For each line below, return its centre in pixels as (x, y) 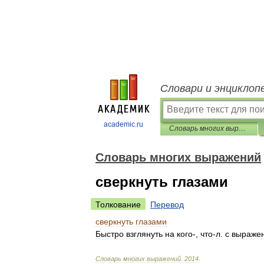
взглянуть (144, 234)
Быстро (110, 234)
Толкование (118, 204)
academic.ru (123, 124)
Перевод (167, 204)
